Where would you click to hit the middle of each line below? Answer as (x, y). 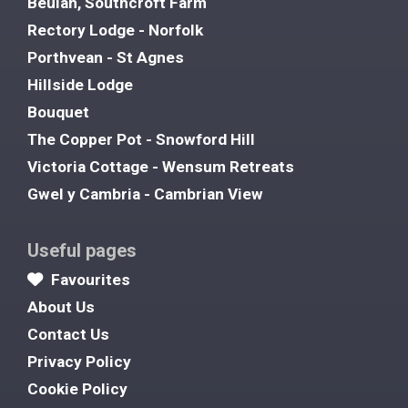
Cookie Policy (77, 389)
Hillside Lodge (80, 85)
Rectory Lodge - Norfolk (115, 31)
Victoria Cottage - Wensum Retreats (161, 167)
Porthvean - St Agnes (106, 58)
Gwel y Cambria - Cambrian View (145, 194)
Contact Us (68, 335)
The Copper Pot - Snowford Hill (141, 140)
